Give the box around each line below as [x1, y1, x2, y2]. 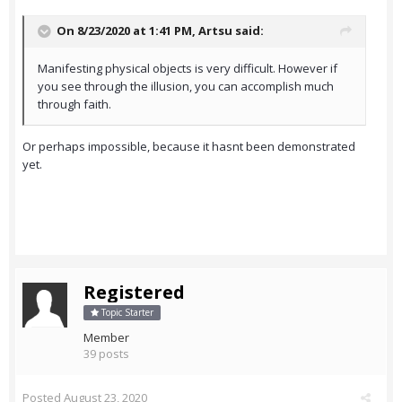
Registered [83, 280, 185, 305]
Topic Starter [99, 306, 153, 319]
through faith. [38, 95, 111, 112]
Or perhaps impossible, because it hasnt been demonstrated [22, 137, 355, 154]
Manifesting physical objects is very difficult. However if [38, 59, 337, 76]
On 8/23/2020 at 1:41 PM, [57, 22, 198, 39]
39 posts [83, 345, 129, 363]
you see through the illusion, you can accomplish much [38, 77, 334, 94]
